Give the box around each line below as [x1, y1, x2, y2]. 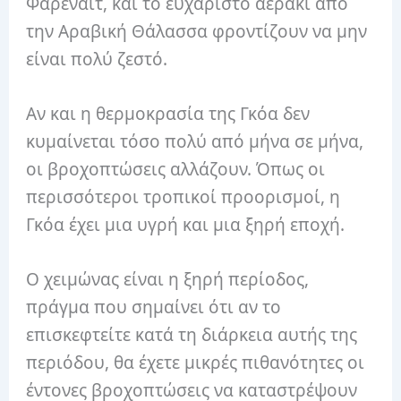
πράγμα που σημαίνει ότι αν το [26, 295, 282, 320]
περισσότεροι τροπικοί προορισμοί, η [26, 184, 341, 209]
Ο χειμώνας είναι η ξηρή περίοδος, [26, 268, 310, 292]
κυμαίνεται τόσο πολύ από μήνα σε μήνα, [26, 129, 364, 153]
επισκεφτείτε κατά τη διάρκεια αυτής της [26, 323, 358, 347]
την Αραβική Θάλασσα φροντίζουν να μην [26, 19, 368, 43]
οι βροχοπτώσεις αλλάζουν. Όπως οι [26, 157, 326, 181]
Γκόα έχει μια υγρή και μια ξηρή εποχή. [26, 212, 346, 236]
